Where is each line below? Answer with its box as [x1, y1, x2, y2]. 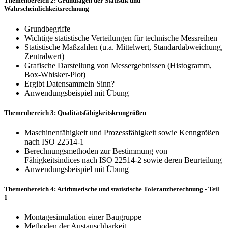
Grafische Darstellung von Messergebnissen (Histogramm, [24, 61, 212, 70]
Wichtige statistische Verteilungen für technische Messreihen [24, 33, 217, 42]
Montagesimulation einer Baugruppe [24, 213, 141, 222]
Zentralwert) [24, 51, 64, 61]
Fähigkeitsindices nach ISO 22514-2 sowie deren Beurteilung [24, 155, 222, 164]
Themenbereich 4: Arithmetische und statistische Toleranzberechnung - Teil [4, 185, 219, 193]
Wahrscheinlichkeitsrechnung [4, 5, 89, 13]
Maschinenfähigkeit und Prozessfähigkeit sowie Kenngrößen [24, 128, 219, 137]
